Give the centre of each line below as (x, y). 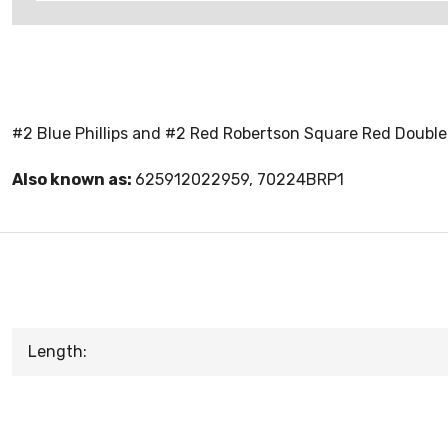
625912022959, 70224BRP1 (239, 179)
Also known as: (73, 179)
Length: (57, 351)
